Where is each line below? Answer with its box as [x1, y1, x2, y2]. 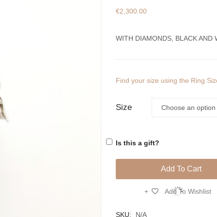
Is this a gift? [116, 139, 159, 147]
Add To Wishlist [165, 187, 211, 195]
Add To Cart [161, 165, 201, 173]
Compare [116, 190, 144, 198]
